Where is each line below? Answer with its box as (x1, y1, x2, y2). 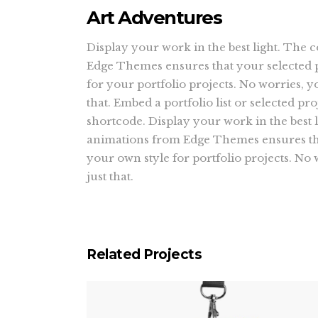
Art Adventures (87, 6, 221, 30)
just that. (87, 170, 133, 184)
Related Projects (87, 246, 202, 263)
